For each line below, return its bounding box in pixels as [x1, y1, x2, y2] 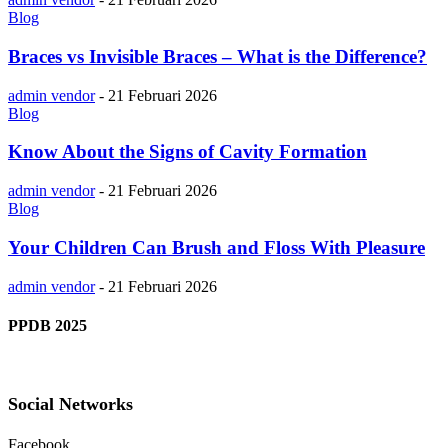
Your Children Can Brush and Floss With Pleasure [8, 236, 425, 258]
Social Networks [8, 393, 133, 414]
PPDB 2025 [8, 316, 87, 334]
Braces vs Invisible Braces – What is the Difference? [8, 45, 427, 67]
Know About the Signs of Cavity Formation [8, 141, 367, 163]
